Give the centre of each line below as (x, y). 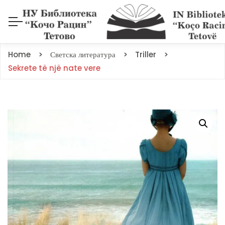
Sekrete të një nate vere (54, 68)
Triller (146, 54)
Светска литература (83, 54)
